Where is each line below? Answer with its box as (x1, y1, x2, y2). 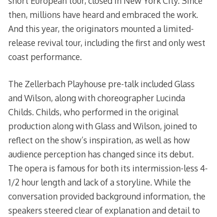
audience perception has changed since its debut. (8, 148, 194, 159)
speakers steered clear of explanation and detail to (8, 204, 200, 216)
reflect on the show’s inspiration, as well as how (8, 134, 190, 145)
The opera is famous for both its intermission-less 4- (8, 162, 208, 173)
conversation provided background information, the (8, 190, 205, 201)
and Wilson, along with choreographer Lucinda (8, 92, 185, 103)
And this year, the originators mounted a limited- (8, 23, 194, 34)
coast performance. (8, 51, 82, 62)
